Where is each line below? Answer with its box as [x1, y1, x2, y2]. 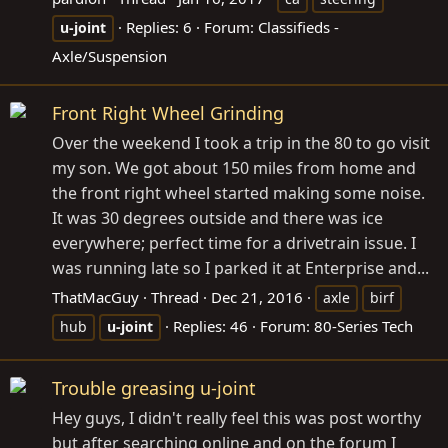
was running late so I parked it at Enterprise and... [52, 257, 429, 280]
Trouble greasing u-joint [52, 376, 256, 401]
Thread [151, 287, 199, 308]
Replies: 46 [173, 316, 248, 337]
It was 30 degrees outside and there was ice [52, 207, 383, 230]
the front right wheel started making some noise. [52, 182, 425, 205]
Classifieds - [258, 17, 339, 37]
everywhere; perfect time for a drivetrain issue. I [52, 232, 416, 255]
